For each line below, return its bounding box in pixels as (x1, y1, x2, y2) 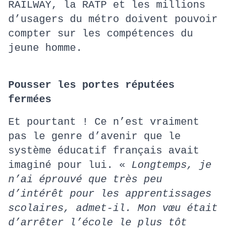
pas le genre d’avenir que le (8, 130, 181, 142)
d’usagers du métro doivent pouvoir (8, 13, 218, 25)
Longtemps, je (131, 159, 212, 171)
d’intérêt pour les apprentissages (8, 188, 212, 200)
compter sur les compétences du (8, 28, 193, 40)
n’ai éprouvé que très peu (8, 174, 162, 185)
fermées (8, 93, 51, 105)
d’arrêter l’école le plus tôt (8, 217, 187, 228)
